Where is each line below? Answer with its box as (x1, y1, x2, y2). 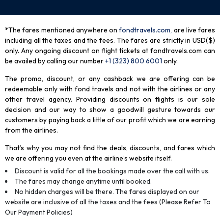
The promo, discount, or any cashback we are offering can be (5, 74, 215, 83)
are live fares (173, 26, 215, 34)
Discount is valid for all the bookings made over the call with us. (15, 166, 210, 175)
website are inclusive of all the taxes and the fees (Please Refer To (5, 197, 211, 206)
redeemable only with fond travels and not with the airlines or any (5, 84, 215, 93)
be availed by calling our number (5, 56, 104, 65)
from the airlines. (5, 126, 58, 135)
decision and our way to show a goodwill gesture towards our (5, 105, 215, 114)
